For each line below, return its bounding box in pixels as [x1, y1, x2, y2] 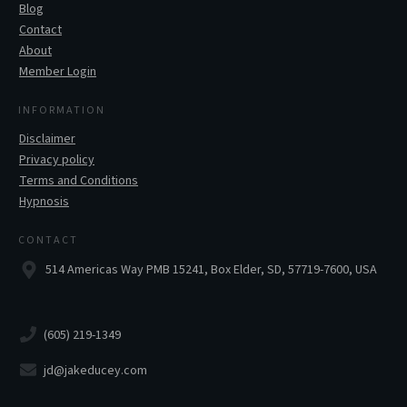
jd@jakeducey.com [44, 361, 147, 380]
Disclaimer [19, 130, 75, 149]
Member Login [19, 63, 96, 82]
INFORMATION [18, 103, 105, 119]
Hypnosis [19, 193, 69, 212]
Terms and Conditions [19, 172, 138, 191]
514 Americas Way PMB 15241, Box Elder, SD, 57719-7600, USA [45, 261, 377, 280]
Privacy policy [19, 151, 94, 170]
